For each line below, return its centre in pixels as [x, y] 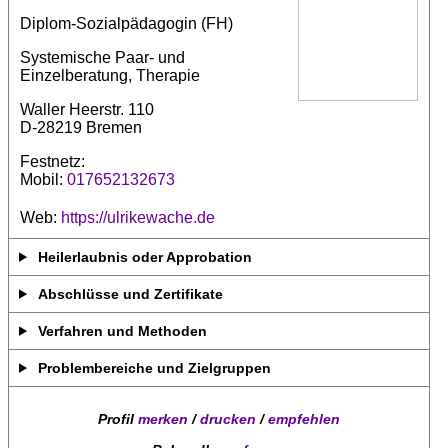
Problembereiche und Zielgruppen [155, 367]
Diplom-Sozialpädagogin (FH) [126, 23]
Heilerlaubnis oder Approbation [145, 256]
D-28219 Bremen [81, 127]
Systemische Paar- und [102, 57]
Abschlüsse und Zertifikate [131, 293]
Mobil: [43, 179]
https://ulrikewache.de [138, 217]
